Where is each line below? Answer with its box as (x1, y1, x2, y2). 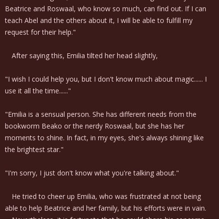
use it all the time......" (5, 86, 71, 95)
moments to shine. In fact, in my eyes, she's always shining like (5, 133, 204, 142)
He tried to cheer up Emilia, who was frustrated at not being (5, 192, 201, 201)
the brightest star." (5, 145, 64, 154)
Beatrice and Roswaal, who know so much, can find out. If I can (5, 4, 206, 13)
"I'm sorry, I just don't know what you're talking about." (5, 168, 179, 177)
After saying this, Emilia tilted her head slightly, (5, 51, 158, 60)
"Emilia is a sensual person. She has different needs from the (5, 109, 197, 119)
